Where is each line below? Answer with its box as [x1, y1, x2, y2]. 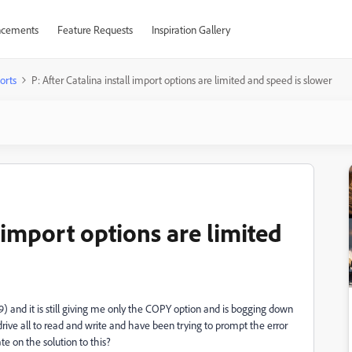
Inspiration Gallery [151, 23, 230, 36]
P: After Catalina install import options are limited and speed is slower [31, 73, 332, 86]
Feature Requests [57, 23, 133, 36]
